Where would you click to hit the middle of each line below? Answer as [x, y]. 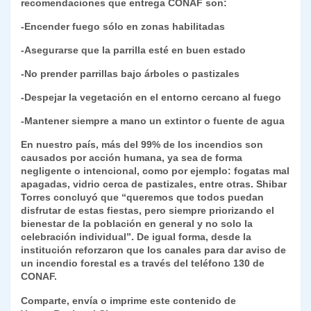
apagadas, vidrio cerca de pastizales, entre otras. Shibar [154, 184]
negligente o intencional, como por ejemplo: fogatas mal [155, 171]
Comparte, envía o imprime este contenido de [128, 301]
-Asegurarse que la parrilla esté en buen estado [133, 50]
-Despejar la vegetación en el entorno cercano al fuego [151, 98]
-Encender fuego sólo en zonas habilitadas [123, 27]
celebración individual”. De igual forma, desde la [136, 237]
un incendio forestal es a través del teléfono [127, 263]
